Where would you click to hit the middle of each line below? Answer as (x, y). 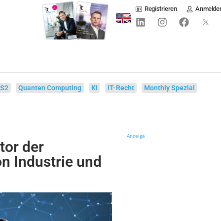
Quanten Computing (50, 88)
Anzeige (136, 136)
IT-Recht (121, 88)
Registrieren (161, 9)
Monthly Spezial (170, 88)
